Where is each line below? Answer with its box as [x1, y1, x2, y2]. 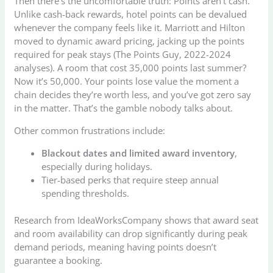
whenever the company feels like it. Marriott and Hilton [14, 21, 246, 34]
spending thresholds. [41, 186, 130, 199]
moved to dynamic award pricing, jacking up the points [14, 34, 245, 47]
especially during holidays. [41, 160, 153, 172]
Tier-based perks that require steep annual [41, 173, 219, 186]
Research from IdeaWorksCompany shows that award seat [14, 214, 259, 227]
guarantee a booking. [14, 254, 103, 267]
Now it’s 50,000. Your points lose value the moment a [14, 74, 239, 87]
